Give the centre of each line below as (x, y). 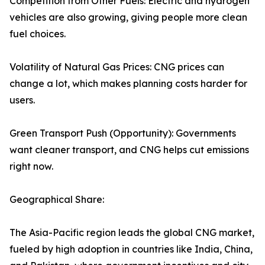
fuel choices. (38, 34)
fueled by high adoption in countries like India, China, (131, 249)
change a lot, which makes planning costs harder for (128, 84)
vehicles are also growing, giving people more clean (128, 17)
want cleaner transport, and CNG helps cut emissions (129, 150)
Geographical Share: (57, 200)
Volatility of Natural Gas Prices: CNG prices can (117, 67)
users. (22, 100)
